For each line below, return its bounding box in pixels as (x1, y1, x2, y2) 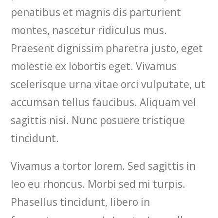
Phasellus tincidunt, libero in (11, 195, 150, 209)
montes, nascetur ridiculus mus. (11, 23, 167, 37)
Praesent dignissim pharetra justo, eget (11, 41, 203, 55)
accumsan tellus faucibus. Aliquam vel (11, 95, 197, 109)
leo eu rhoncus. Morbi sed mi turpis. (11, 177, 186, 191)
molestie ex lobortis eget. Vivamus (11, 59, 177, 73)
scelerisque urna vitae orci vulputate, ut (11, 77, 206, 91)
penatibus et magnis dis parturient (11, 5, 182, 19)
